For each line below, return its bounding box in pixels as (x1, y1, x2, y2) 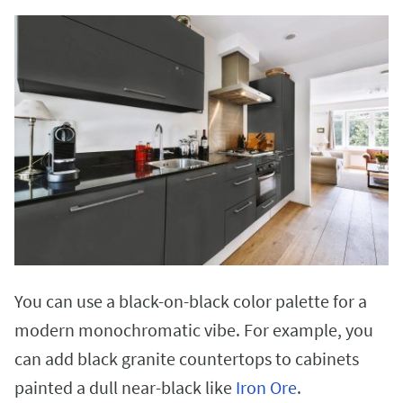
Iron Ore (236, 375, 297, 399)
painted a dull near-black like (14, 375, 236, 399)
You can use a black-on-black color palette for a (14, 289, 367, 312)
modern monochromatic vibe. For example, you (14, 318, 373, 341)
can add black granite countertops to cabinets (14, 346, 359, 370)
